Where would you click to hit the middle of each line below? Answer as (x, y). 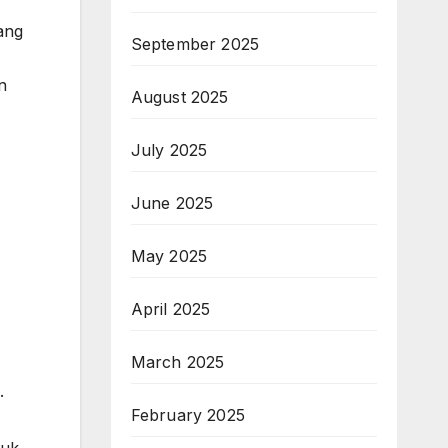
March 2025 (177, 362)
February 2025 (188, 415)
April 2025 (170, 309)
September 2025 (195, 44)
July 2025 (169, 150)
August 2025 (179, 97)
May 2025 (169, 256)
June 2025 (172, 203)
